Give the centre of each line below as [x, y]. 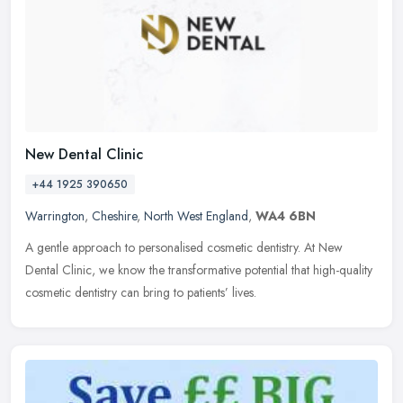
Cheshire [114, 216]
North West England [196, 216]
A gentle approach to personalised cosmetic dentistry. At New [184, 248]
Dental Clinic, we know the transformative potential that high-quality [199, 270]
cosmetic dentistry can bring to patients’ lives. [141, 293]
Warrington [55, 216]
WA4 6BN [286, 216]
